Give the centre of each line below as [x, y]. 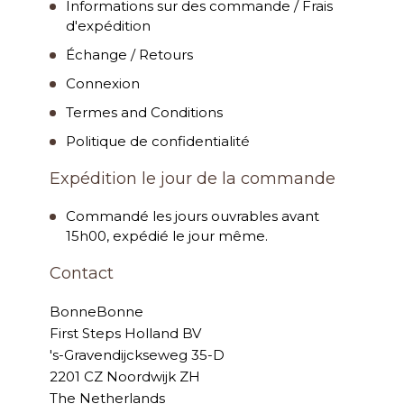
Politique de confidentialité [158, 142]
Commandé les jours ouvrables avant [193, 216]
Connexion [103, 84]
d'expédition [108, 26]
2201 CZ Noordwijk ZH [125, 377]
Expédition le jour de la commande [193, 179]
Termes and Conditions [144, 113]
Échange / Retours [129, 55]
